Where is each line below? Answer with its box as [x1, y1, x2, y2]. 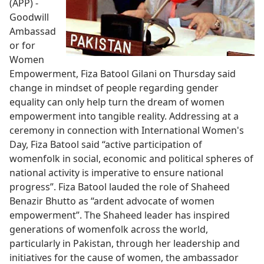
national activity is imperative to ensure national [9, 166, 223, 179]
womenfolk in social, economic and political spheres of [9, 151, 253, 165]
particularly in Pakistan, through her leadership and [9, 236, 240, 250]
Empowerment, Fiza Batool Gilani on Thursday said [9, 67, 236, 80]
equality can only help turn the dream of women [9, 95, 225, 108]
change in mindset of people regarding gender [9, 81, 219, 94]
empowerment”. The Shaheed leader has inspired [9, 208, 230, 222]
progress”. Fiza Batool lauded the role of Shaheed [9, 180, 230, 193]
